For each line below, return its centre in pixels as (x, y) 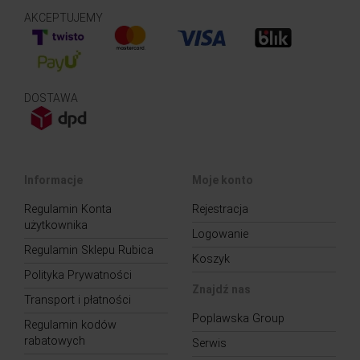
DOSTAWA (51, 98)
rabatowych (55, 341)
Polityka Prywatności (78, 275)
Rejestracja (220, 209)
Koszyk (211, 259)
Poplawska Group (238, 318)
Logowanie (220, 234)
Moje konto (223, 180)
